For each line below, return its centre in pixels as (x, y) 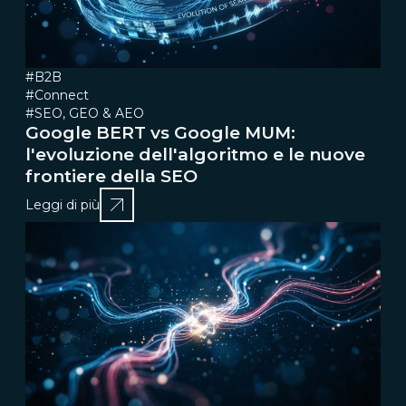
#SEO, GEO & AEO (85, 113)
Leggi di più (63, 204)
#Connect (57, 95)
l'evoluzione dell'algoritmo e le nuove (195, 154)
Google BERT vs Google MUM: (160, 132)
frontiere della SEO (111, 176)
